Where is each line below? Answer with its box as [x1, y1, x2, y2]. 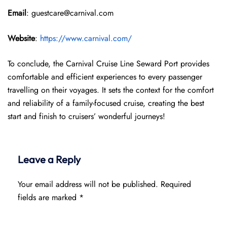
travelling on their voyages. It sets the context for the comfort [8, 84, 214, 96]
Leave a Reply [18, 153, 81, 166]
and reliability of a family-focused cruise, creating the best [8, 97, 204, 109]
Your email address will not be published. [18, 178, 158, 190]
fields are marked [18, 192, 79, 203]
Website [8, 32, 35, 44]
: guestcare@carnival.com [26, 7, 113, 19]
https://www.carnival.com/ [40, 32, 132, 44]
